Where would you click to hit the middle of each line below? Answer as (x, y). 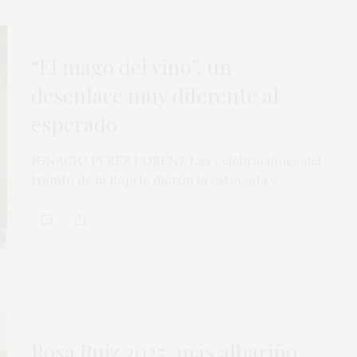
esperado (74, 124)
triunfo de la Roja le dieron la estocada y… (158, 180)
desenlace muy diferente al (155, 96)
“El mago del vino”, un (131, 67)
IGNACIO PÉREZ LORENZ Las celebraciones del (176, 161)
